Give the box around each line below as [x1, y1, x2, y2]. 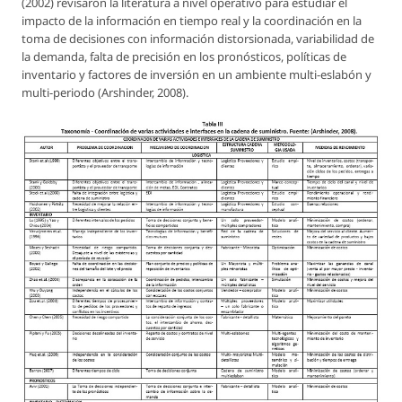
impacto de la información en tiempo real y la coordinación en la [22, 13, 362, 30]
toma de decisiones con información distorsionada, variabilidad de [22, 31, 374, 48]
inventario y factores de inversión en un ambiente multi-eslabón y [22, 66, 371, 83]
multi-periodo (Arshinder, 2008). [22, 84, 188, 101]
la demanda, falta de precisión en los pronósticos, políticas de [22, 48, 346, 66]
